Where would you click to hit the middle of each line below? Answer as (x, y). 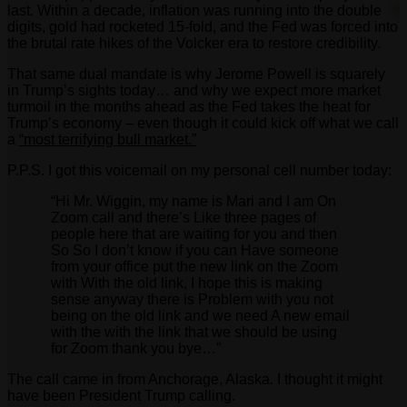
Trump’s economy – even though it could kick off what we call (203, 124)
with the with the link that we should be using (194, 333)
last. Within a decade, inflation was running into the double (194, 11)
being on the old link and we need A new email (200, 316)
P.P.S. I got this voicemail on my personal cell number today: (199, 171)
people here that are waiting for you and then (194, 234)
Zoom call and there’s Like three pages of (184, 218)
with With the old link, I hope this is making (187, 283)
